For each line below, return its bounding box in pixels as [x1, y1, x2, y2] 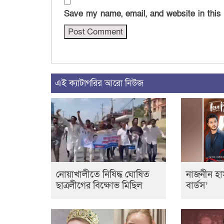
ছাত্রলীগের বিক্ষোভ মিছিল [56, 179, 142, 192]
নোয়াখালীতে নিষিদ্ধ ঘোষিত [56, 168, 149, 181]
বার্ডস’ [185, 179, 208, 192]
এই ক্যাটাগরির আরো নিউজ [55, 77, 143, 89]
